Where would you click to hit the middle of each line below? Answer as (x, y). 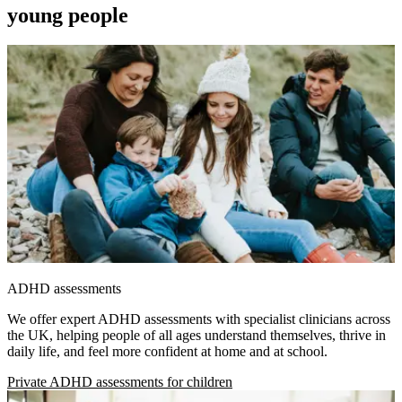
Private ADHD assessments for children (120, 382)
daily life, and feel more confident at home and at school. (167, 352)
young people (68, 15)
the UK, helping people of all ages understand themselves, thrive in (197, 336)
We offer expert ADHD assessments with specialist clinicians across (199, 319)
